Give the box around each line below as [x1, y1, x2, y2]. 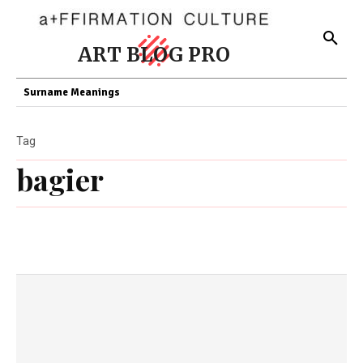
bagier [16, 160, 104, 199]
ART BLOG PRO [78, 42, 230, 67]
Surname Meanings [23, 86, 120, 99]
